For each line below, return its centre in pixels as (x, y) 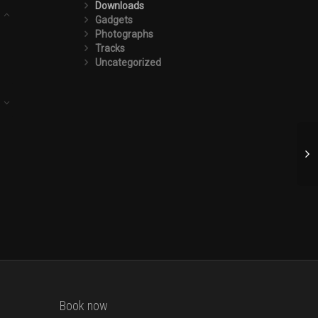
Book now (83, 305)
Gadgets (114, 20)
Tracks (110, 48)
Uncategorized (128, 62)
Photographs (124, 34)
